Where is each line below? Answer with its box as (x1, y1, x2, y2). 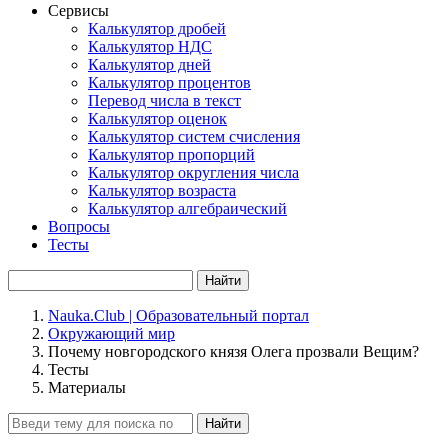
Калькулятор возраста (88, 182, 236, 199)
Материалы (48, 379, 126, 396)
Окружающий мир (48, 325, 175, 342)
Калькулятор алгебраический (88, 200, 287, 217)
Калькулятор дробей (88, 20, 226, 37)
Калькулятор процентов (88, 74, 251, 91)
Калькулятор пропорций (88, 146, 255, 163)
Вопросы (48, 218, 110, 235)
